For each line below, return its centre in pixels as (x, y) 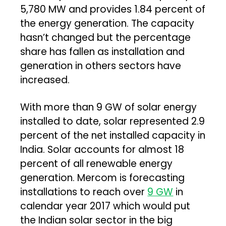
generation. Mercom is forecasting (103, 178)
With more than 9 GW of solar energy (109, 107)
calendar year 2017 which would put (105, 206)
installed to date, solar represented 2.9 (113, 121)
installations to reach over (84, 192)
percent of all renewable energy (97, 163)
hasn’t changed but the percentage (106, 37)
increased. (45, 80)
